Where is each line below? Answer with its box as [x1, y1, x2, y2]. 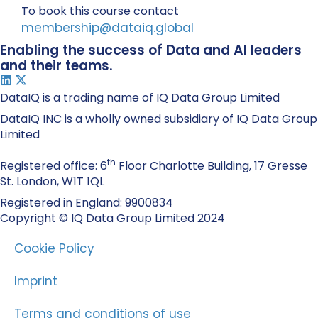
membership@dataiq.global [21, 18, 194, 36]
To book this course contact [21, 2, 179, 19]
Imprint [14, 272, 57, 290]
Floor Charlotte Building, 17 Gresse [116, 157, 307, 174]
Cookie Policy [14, 239, 94, 257]
